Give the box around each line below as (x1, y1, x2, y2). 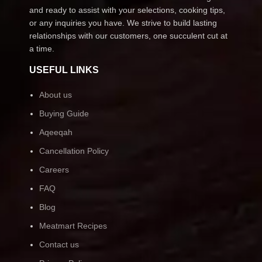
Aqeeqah (39, 127, 73, 137)
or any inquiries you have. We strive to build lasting (29, 18, 217, 27)
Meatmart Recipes (39, 220, 107, 230)
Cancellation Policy (39, 146, 109, 156)
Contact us (39, 239, 79, 249)
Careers (39, 164, 69, 174)
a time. (29, 43, 54, 53)
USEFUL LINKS (29, 64, 99, 75)
